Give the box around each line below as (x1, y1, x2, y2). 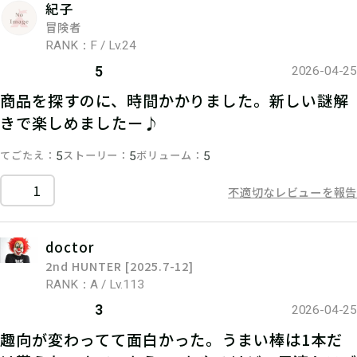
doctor (45, 237, 95, 257)
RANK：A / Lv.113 (45, 277, 144, 292)
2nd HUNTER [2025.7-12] (45, 257, 194, 274)
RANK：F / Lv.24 (45, 38, 136, 53)
